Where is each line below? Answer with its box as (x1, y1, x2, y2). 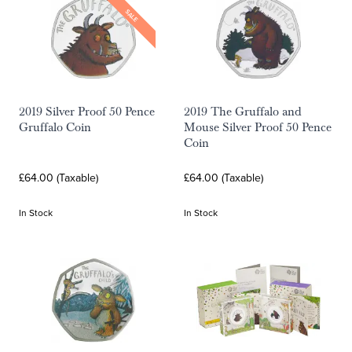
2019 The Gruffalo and (184, 104, 302, 119)
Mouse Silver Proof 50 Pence (184, 119, 332, 135)
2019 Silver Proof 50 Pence (19, 104, 155, 119)
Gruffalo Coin (19, 119, 91, 135)
